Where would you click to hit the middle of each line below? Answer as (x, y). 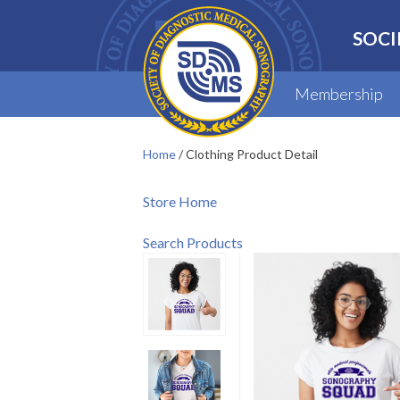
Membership (339, 94)
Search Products (193, 242)
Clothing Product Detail (252, 154)
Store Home (180, 201)
